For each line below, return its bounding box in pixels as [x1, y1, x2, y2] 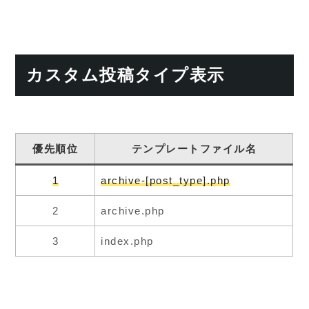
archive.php [101, 204, 165, 217]
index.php [101, 235, 154, 247]
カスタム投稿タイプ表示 [26, 65, 225, 84]
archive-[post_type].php [101, 174, 230, 186]
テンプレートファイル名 [131, 142, 257, 154]
